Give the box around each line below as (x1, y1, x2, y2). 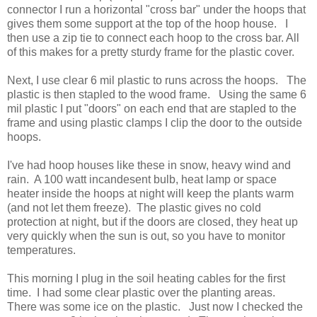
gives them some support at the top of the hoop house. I (7, 17, 288, 30)
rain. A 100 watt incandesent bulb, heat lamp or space (7, 173, 277, 185)
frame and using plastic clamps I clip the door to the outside (7, 116, 302, 129)
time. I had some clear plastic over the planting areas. (7, 286, 278, 299)
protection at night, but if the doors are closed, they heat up (7, 215, 298, 228)
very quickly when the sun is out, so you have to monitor (7, 229, 285, 242)
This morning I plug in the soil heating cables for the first (7, 272, 285, 284)
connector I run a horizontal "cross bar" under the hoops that (7, 3, 306, 16)
